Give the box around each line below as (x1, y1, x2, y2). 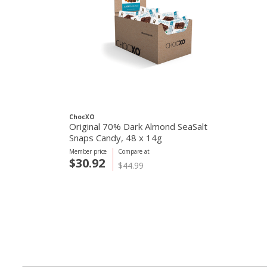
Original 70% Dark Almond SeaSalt (69, 120, 207, 132)
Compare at (118, 147, 150, 156)
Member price (69, 147, 107, 156)
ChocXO (69, 113, 95, 121)
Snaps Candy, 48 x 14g (69, 132, 162, 144)
